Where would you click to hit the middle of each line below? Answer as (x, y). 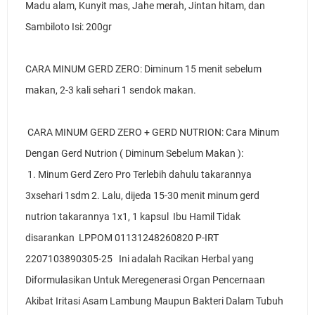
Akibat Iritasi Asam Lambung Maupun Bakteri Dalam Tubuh (154, 301)
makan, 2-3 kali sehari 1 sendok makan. (112, 90)
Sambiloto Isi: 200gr (70, 27)
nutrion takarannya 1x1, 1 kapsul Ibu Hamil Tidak (133, 217)
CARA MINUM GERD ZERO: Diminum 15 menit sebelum (143, 69)
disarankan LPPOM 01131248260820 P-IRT (122, 238)
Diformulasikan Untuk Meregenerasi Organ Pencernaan (145, 280)
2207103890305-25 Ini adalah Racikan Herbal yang (140, 259)
